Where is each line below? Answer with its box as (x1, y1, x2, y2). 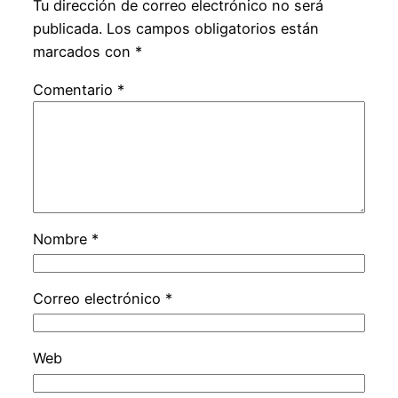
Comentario (32, 80, 117, 99)
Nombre (32, 229, 92, 248)
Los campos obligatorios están (106, 20, 319, 38)
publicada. (32, 20, 102, 38)
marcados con (32, 43, 135, 61)
